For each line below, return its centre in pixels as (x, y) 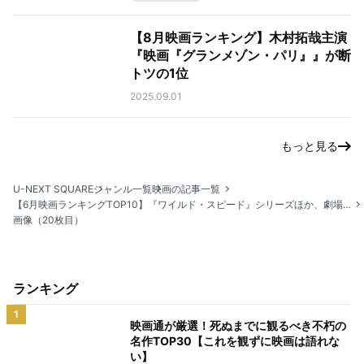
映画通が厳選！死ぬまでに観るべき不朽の (238, 325)
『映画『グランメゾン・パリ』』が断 (240, 55)
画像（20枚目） (48, 220)
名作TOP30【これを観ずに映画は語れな (235, 341)
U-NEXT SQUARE (53, 189)
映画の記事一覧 (186, 189)
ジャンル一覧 (123, 189)
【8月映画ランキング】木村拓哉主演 (238, 37)
